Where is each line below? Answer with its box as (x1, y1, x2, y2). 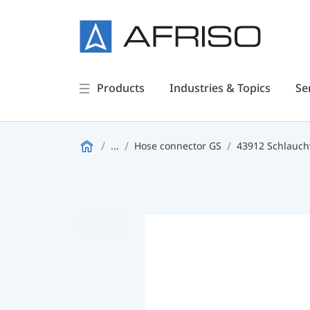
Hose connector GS (134, 139, 221, 152)
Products (96, 80, 145, 95)
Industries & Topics (169, 80, 271, 95)
